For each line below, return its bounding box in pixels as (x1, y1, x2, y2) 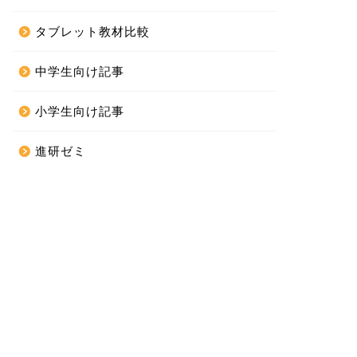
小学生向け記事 (34, 104, 124, 118)
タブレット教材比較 (34, 25, 150, 38)
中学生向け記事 (34, 65, 124, 78)
